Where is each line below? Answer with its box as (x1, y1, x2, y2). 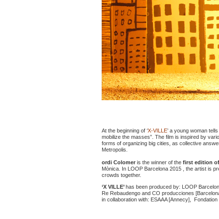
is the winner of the (135, 159, 181, 166)
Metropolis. (101, 147, 128, 153)
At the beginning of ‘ (101, 128, 148, 134)
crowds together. (101, 172, 141, 178)
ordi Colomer (101, 159, 135, 166)
